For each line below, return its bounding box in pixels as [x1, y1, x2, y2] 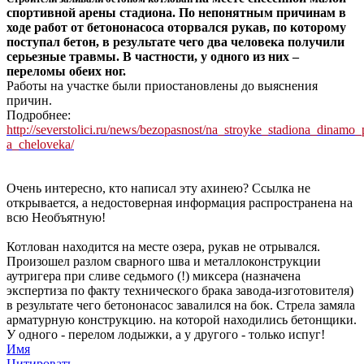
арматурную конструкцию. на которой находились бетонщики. [6, 313, 357, 327]
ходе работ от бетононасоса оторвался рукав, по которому [6, 20, 346, 35]
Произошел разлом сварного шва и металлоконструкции [6, 254, 321, 269]
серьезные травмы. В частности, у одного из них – [6, 50, 299, 64]
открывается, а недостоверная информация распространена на [6, 196, 353, 210]
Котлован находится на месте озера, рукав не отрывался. [6, 240, 320, 254]
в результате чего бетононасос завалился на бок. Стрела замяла [6, 298, 355, 313]
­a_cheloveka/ [6, 137, 74, 152]
